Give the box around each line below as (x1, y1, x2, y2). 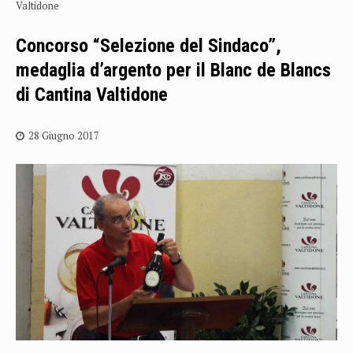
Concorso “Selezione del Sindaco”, (16, 35, 281, 57)
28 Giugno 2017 (28, 128, 99, 143)
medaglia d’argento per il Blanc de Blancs (16, 59, 331, 81)
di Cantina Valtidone (16, 84, 168, 106)
